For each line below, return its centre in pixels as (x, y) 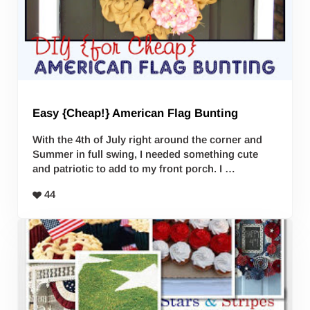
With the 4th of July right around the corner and (148, 139)
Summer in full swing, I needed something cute (146, 154)
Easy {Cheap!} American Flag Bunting (136, 113)
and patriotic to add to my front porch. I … (134, 168)
